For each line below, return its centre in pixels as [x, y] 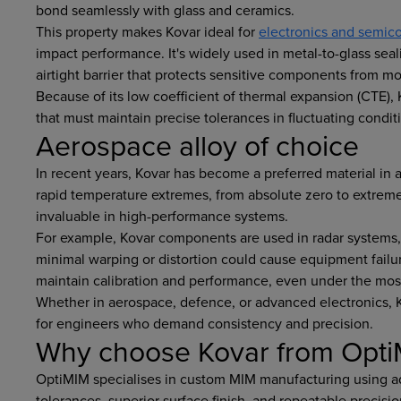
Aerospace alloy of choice [197, 145]
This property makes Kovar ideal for [147, 31]
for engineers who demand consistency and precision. [205, 323]
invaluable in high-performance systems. [162, 216]
